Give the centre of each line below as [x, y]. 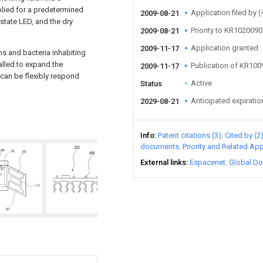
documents [160, 146]
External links [163, 162]
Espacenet [208, 162]
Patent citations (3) [190, 135]
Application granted [225, 48]
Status [151, 84]
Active [201, 83]
